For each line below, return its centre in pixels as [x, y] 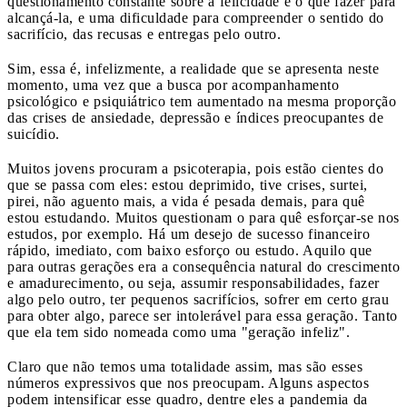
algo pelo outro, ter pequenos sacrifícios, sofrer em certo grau [198, 299]
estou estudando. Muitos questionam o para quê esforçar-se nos [203, 217]
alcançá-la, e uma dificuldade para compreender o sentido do [196, 17]
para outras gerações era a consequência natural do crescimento [203, 266]
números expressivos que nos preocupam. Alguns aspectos [188, 382]
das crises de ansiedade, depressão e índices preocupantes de [195, 117]
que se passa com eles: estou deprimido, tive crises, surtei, [188, 184]
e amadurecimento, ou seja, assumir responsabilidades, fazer [194, 283]
